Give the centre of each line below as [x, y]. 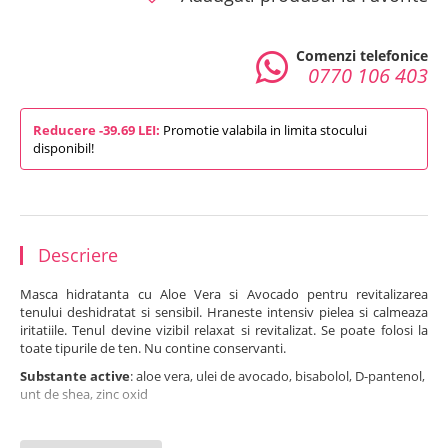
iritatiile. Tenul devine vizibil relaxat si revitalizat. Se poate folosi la [224, 330]
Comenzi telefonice [362, 56]
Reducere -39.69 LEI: [96, 130]
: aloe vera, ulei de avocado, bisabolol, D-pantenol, [277, 376]
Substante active [75, 376]
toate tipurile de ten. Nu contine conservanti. [153, 348]
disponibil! [63, 148]
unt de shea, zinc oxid [84, 394]
